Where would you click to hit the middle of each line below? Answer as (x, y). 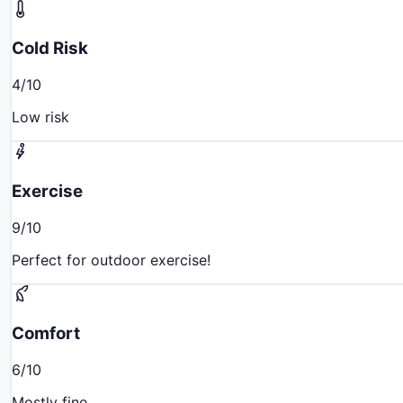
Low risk (40, 117)
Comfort (46, 334)
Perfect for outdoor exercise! (111, 260)
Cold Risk (50, 49)
